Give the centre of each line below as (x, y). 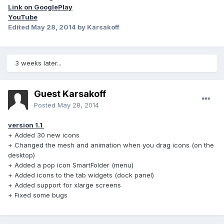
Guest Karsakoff (70, 94)
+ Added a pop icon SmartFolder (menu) (72, 165)
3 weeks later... (38, 63)
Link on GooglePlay (40, 7)
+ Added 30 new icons (45, 135)
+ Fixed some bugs (38, 195)
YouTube (23, 17)
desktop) (22, 155)
